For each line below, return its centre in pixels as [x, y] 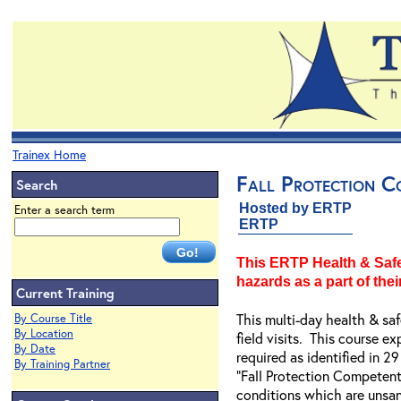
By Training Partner [62, 364]
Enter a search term [64, 210]
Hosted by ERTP [295, 208]
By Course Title [53, 318]
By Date [35, 349]
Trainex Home [49, 154]
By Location [44, 333]
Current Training [65, 293]
